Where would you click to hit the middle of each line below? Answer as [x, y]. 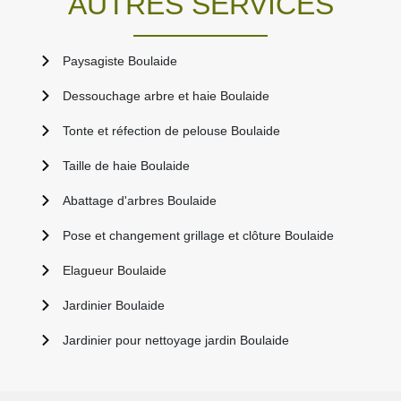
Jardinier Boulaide [114, 306]
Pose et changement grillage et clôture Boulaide [198, 236]
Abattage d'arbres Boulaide [140, 201]
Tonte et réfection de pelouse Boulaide [171, 131]
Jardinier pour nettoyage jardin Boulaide [176, 341]
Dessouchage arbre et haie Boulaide [166, 96]
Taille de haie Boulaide [126, 166]
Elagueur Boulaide [115, 271]
